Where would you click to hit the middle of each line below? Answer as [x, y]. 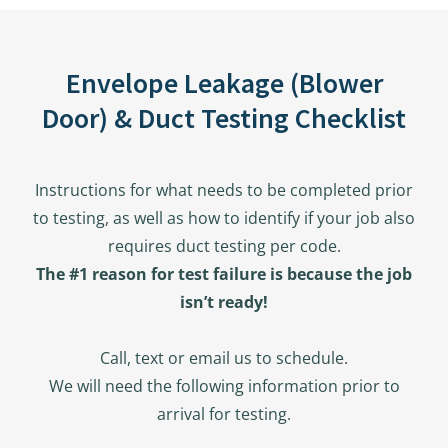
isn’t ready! [224, 302]
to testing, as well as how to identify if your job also [224, 218]
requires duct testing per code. [224, 246]
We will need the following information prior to [224, 386]
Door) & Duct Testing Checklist [224, 118]
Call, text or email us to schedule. [224, 358]
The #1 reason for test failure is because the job [224, 274]
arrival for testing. [224, 414]
